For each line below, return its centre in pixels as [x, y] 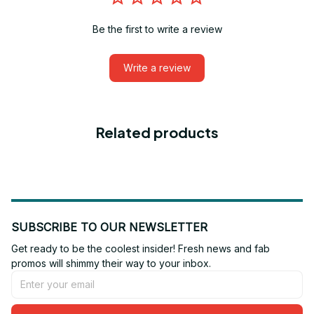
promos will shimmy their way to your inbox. [111, 263]
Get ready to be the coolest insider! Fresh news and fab [141, 248]
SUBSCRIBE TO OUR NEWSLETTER [109, 227]
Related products [157, 132]
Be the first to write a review [157, 29]
